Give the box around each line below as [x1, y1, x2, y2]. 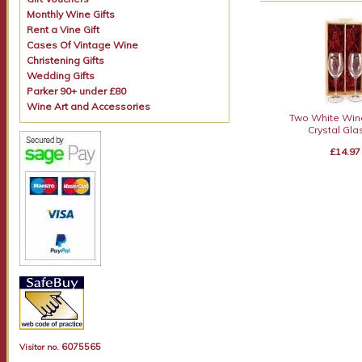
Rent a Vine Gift [27, 23, 100, 36]
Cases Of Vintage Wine [27, 39, 139, 51]
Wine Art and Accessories [27, 100, 151, 112]
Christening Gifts [27, 54, 105, 66]
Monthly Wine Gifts [27, 8, 116, 20]
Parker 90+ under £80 [27, 85, 127, 97]
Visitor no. [19, 342, 60, 352]
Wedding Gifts [27, 69, 95, 82]
